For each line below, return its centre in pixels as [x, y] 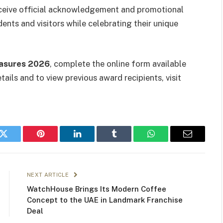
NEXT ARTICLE [49, 175]
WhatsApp [169, 141]
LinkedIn [93, 141]
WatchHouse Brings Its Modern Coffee [97, 189]
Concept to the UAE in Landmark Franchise [105, 200]
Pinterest [55, 141]
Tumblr [126, 141]
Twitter [16, 141]
